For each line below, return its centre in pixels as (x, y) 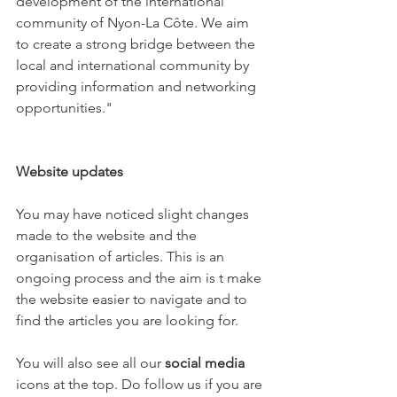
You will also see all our (90, 363)
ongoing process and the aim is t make (140, 278)
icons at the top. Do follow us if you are (141, 384)
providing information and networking (138, 86)
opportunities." (64, 108)
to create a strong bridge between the (137, 44)
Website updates (70, 171)
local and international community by (134, 65)
